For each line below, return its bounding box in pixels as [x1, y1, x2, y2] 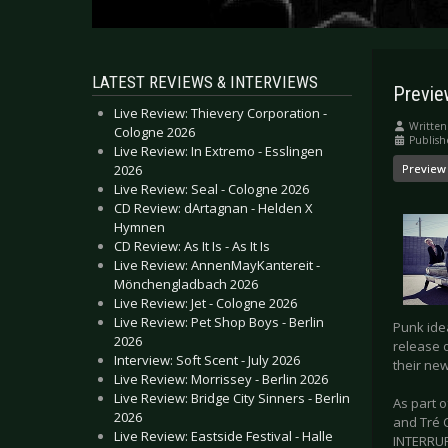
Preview [402, 161, 446, 177]
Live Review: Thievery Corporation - [114, 104, 327, 122]
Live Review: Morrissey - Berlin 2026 [114, 370, 328, 388]
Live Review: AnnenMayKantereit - [114, 256, 320, 274]
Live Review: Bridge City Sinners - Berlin [114, 389, 350, 407]
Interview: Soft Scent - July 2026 [114, 351, 300, 369]
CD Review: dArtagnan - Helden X [114, 199, 313, 217]
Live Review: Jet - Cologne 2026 [114, 294, 297, 312]
